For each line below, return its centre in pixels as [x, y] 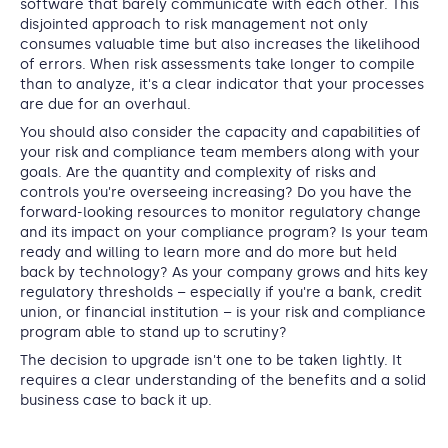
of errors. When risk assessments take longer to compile [217, 64]
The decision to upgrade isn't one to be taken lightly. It [211, 360]
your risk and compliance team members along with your [220, 152]
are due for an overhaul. [105, 104]
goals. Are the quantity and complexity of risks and [198, 172]
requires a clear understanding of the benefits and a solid [223, 380]
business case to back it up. [116, 400]
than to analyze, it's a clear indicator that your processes [222, 84]
